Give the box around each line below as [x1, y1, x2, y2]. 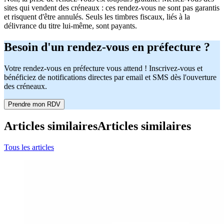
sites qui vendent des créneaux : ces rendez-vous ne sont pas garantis [4, 3, 219, 12]
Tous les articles [4, 143, 54, 152]
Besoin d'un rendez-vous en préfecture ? [4, 40, 210, 54]
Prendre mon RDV [8, 100, 60, 108]
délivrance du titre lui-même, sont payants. [4, 21, 137, 30]
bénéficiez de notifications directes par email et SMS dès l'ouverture [4, 73, 216, 82]
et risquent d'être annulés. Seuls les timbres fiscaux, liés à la [4, 12, 190, 21]
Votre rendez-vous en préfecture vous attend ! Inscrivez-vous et [4, 64, 202, 73]
